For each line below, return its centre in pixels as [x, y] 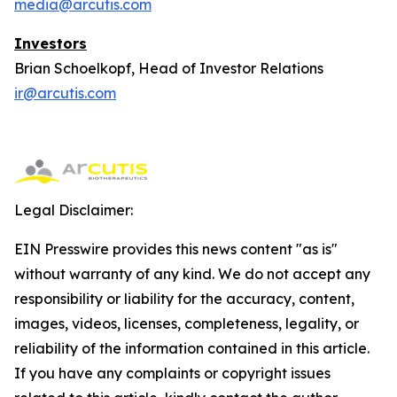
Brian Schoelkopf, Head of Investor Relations [169, 68]
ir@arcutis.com [65, 93]
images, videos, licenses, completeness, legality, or [187, 323]
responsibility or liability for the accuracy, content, [184, 299]
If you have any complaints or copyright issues [172, 373]
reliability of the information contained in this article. [192, 348]
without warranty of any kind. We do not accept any [192, 274]
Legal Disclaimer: [74, 210]
